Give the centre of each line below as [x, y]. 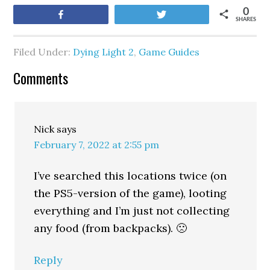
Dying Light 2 [104, 52]
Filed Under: [43, 52]
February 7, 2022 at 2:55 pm [97, 145]
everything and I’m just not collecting [132, 211]
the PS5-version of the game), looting [130, 193]
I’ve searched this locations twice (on [130, 176]
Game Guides [169, 52]
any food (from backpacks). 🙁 [111, 228]
